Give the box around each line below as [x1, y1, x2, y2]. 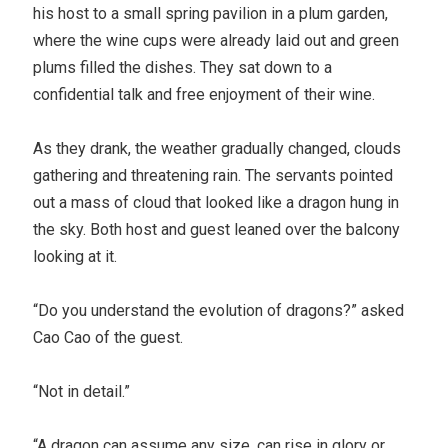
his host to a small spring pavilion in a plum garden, [33, 3, 389, 23]
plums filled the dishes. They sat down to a [33, 57, 333, 77]
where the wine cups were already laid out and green [33, 30, 400, 50]
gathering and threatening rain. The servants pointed [33, 165, 394, 185]
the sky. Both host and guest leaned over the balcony [33, 219, 401, 239]
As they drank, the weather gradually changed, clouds [33, 138, 402, 158]
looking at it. [33, 246, 118, 266]
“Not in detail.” [33, 381, 131, 401]
